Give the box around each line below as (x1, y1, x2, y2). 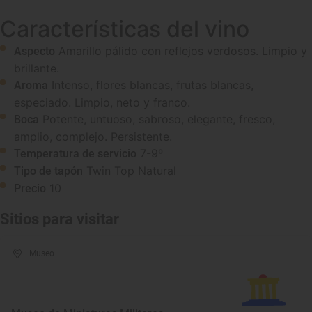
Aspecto (14, 45, 55, 58)
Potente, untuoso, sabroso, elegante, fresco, (42, 112, 275, 126)
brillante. (14, 61, 59, 75)
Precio (14, 182, 46, 195)
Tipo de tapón (14, 164, 83, 178)
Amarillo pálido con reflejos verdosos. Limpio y (58, 44, 307, 58)
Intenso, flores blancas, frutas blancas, (52, 78, 253, 92)
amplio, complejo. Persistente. (14, 130, 172, 143)
